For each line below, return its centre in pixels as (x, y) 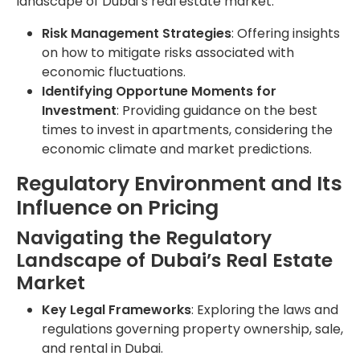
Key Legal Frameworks (117, 309)
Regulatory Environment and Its (179, 183)
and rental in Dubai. (102, 348)
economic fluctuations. (114, 72)
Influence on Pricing (117, 207)
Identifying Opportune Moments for (159, 91)
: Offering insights (286, 33)
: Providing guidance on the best (217, 110)
